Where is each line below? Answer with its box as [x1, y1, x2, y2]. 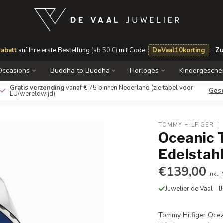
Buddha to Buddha [50, 66, 110, 75]
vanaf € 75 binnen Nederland [64, 83, 151, 92]
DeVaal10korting [152, 46, 205, 55]
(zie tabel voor [151, 83, 193, 92]
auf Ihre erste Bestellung [16, 46, 91, 55]
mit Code [117, 46, 147, 55]
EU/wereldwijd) [10, 89, 55, 98]
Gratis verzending [10, 83, 64, 92]
